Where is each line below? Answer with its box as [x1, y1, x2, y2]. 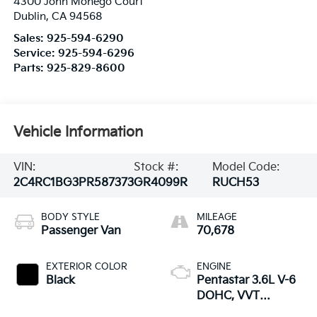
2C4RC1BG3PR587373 [13, 176, 134, 190]
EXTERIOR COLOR [45, 260, 127, 272]
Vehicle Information [13, 124, 143, 142]
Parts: [13, 62, 47, 74]
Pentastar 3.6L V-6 [197, 273, 296, 287]
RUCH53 [212, 176, 260, 190]
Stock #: [133, 161, 178, 175]
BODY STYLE [40, 211, 100, 223]
